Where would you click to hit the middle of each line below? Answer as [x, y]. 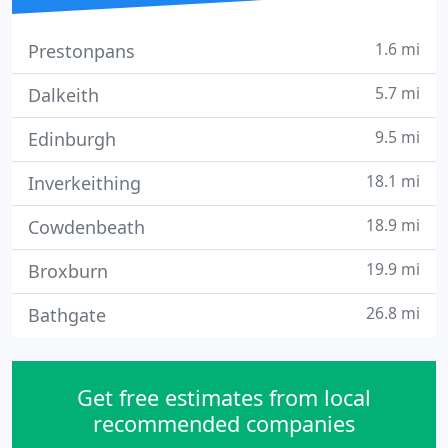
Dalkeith [63, 95]
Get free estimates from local [224, 397]
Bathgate [67, 315]
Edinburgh [72, 139]
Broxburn [68, 271]
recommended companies [224, 423]
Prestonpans [81, 51]
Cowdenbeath [86, 227]
